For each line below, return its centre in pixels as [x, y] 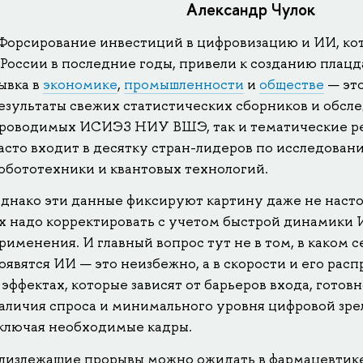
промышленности [184, 84]
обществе [292, 84]
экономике [81, 84]
